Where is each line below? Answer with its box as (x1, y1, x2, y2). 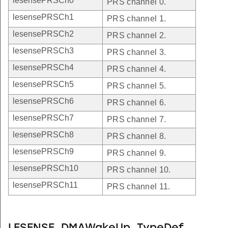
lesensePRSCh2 (13, 30, 74, 39)
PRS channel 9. (107, 149, 166, 158)
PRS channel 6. (107, 98, 166, 107)
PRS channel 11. (107, 182, 170, 191)
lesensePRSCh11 (13, 181, 78, 190)
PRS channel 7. (107, 115, 166, 124)
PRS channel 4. (107, 65, 166, 74)
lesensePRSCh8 (13, 130, 74, 139)
